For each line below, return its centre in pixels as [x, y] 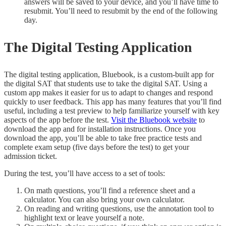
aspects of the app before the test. [58, 120]
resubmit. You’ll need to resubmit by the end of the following [121, 11]
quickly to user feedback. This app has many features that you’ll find [113, 102]
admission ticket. [31, 156]
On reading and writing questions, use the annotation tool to [119, 209]
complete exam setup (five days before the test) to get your [97, 147]
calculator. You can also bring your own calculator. [104, 200]
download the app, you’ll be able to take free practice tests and [103, 138]
